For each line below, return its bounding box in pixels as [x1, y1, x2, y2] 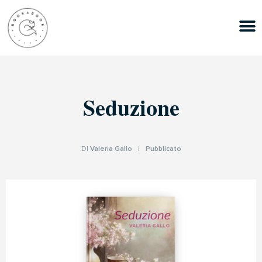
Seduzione [82, 91, 180, 123]
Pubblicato [145, 146, 181, 153]
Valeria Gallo [89, 146, 132, 153]
